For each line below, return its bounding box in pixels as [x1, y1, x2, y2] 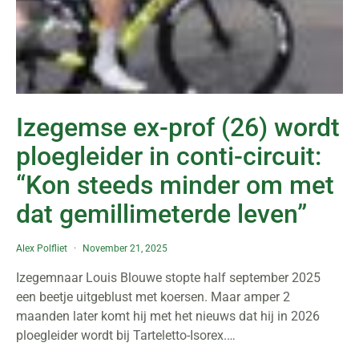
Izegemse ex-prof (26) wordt [16, 112, 340, 143]
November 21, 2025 [83, 243, 167, 254]
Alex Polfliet [16, 243, 67, 254]
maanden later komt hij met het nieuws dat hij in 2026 [16, 309, 320, 324]
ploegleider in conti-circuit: [16, 141, 321, 171]
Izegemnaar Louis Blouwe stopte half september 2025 [16, 270, 321, 285]
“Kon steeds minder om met [16, 170, 334, 200]
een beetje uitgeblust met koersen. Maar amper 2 [16, 289, 290, 305]
